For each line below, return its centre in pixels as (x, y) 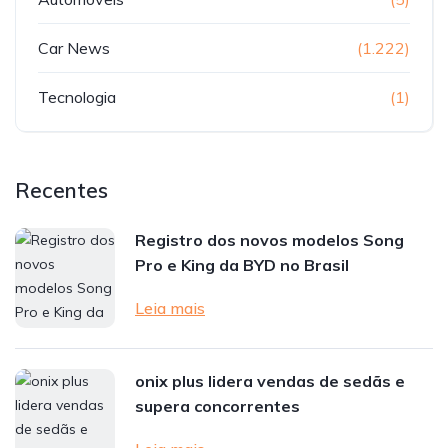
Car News (74, 47)
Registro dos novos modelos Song (269, 239)
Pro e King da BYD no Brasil (242, 264)
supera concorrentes (217, 405)
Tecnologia (77, 96)
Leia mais (170, 307)
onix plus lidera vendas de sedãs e (270, 380)
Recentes (61, 189)
